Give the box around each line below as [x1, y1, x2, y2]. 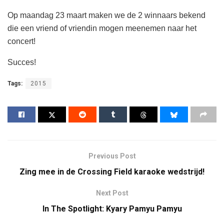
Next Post [95, 188, 128, 197]
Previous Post [88, 151, 136, 160]
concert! [7, 37, 35, 46]
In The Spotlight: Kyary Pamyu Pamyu [42, 203, 182, 213]
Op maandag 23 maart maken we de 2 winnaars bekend [7, 11, 205, 20]
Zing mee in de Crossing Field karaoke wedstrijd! [19, 166, 204, 176]
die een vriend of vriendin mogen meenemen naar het [7, 24, 196, 33]
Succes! [7, 58, 36, 67]
